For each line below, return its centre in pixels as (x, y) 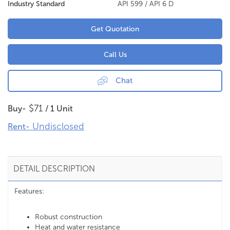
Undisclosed (57, 126)
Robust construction (69, 217)
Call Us (115, 54)
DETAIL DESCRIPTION (54, 168)
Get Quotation (115, 29)
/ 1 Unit (59, 108)
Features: (29, 191)
